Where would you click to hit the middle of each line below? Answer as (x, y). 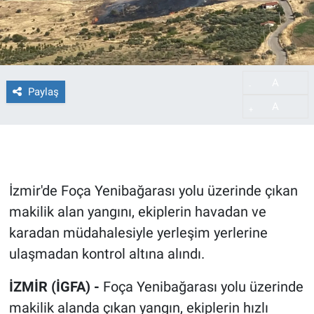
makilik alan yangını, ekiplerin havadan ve (137, 212)
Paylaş (43, 91)
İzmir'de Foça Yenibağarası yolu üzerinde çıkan (153, 191)
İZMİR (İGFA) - (56, 287)
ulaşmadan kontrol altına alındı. (107, 254)
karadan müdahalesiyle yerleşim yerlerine (138, 233)
